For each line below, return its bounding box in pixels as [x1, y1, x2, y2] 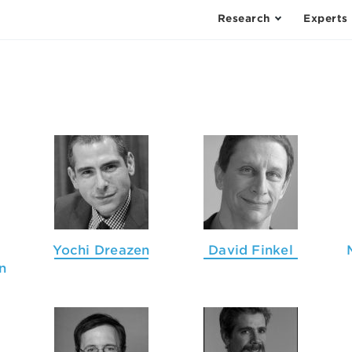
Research [217, 13, 271, 25]
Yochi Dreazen [53, 243, 150, 258]
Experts [303, 13, 348, 25]
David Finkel [208, 243, 293, 258]
